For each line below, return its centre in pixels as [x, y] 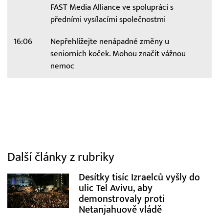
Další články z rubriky [61, 157]
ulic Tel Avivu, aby [115, 188]
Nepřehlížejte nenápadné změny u [109, 41]
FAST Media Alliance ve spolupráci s [112, 7]
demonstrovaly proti [121, 199]
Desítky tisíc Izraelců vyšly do [139, 177]
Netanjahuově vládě [120, 210]
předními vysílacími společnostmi [108, 19]
